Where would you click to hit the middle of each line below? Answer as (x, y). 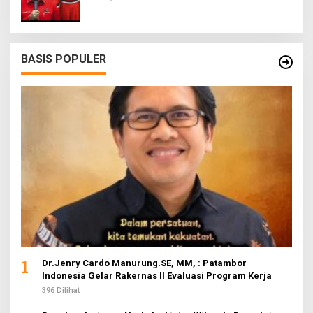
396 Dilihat (61, 291)
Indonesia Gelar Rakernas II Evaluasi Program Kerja (157, 276)
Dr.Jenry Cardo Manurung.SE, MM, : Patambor (144, 263)
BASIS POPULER (64, 59)
